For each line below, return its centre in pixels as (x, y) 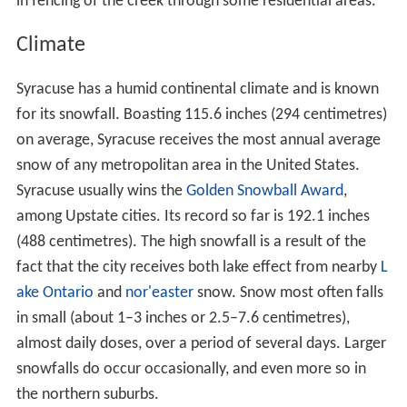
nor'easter (159, 293)
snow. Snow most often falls (288, 293)
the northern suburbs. (87, 394)
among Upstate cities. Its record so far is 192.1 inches (193, 216)
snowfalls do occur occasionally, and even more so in (191, 369)
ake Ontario (55, 293)
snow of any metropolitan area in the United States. (188, 165)
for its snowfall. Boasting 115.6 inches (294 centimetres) (201, 114)
